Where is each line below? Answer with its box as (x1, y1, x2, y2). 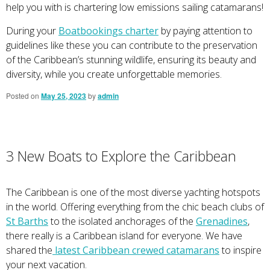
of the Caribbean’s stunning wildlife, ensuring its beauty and (6, 52, 256, 66)
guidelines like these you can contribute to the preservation (6, 38, 257, 52)
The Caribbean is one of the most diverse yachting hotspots (6, 185, 260, 199)
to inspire (219, 243, 262, 257)
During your (6, 24, 58, 37)
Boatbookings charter (58, 24, 159, 37)
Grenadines (196, 214, 248, 228)
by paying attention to (159, 24, 253, 37)
